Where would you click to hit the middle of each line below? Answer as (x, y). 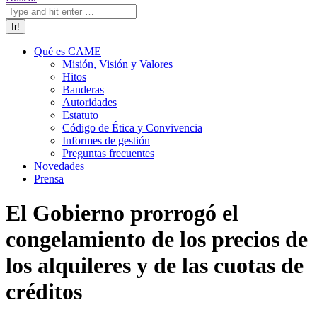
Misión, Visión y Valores (117, 64)
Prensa (49, 179)
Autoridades (90, 102)
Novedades (59, 166)
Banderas (83, 90)
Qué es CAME (68, 51)
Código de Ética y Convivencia (132, 128)
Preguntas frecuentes (108, 153)
